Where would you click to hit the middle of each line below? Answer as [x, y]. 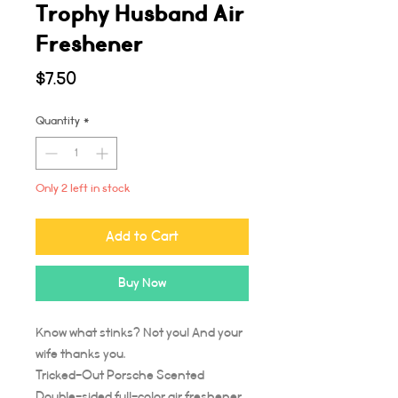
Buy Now [142, 283]
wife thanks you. [80, 354]
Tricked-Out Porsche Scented [120, 375]
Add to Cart [142, 236]
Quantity [58, 121]
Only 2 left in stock [83, 188]
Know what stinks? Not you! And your [139, 333]
